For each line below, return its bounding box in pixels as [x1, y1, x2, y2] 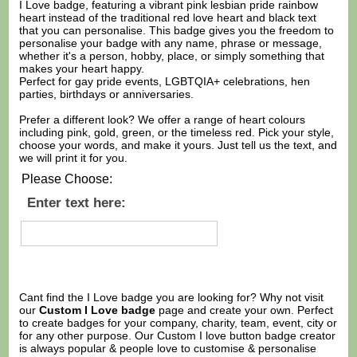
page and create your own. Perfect [155, 304, 334, 317]
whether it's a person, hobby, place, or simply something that [19, 49, 325, 62]
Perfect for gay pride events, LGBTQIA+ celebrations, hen [19, 74, 311, 88]
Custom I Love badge [39, 304, 156, 317]
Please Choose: [22, 171, 113, 186]
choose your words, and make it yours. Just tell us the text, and [19, 138, 338, 151]
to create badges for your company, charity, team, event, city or [19, 316, 338, 330]
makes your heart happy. [19, 61, 145, 75]
